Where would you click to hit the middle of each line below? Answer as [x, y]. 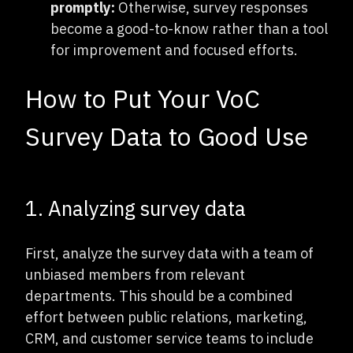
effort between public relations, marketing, [166, 317]
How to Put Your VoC [143, 98]
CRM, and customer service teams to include [169, 338]
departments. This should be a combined [159, 295]
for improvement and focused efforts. [174, 50]
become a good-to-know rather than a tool [189, 28]
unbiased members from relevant [135, 274]
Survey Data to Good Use [167, 136]
